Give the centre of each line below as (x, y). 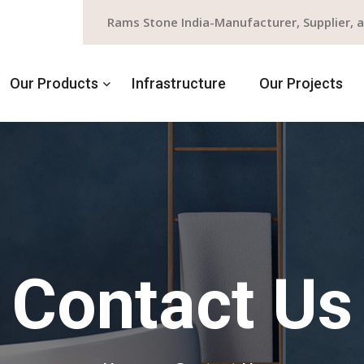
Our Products (54, 83)
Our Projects (301, 83)
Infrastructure (179, 83)
